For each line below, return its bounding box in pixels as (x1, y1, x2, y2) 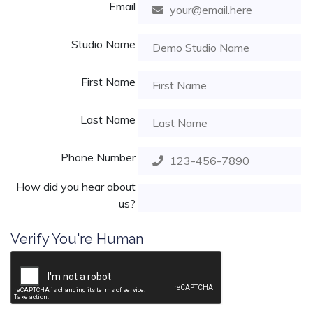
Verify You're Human (10, 231, 143, 247)
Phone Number (61, 150, 136, 164)
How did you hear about (16, 180, 136, 194)
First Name (81, 75, 136, 89)
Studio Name (71, 37, 136, 51)
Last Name (80, 112, 136, 126)
